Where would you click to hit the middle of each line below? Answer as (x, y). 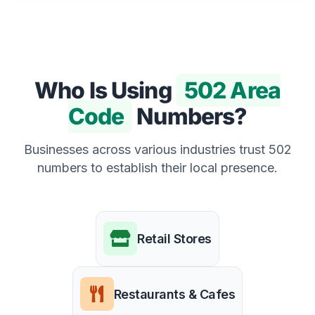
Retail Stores (174, 238)
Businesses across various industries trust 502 (157, 149)
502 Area (232, 90)
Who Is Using (105, 90)
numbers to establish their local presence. (157, 167)
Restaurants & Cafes (174, 294)
